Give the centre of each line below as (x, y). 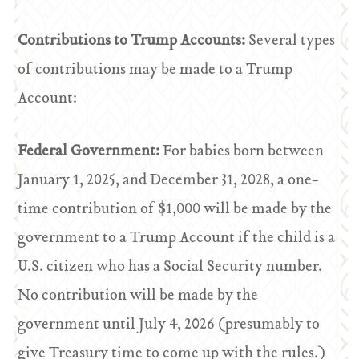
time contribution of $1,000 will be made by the (175, 210)
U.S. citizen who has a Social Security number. (170, 267)
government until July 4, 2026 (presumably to (169, 325)
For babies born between (244, 152)
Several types (292, 41)
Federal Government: (91, 152)
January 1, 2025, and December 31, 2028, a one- (169, 181)
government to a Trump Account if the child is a (177, 238)
